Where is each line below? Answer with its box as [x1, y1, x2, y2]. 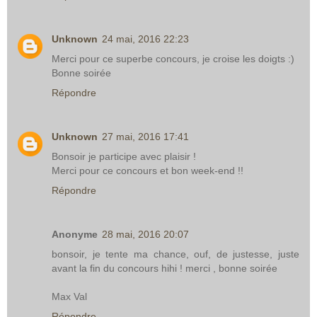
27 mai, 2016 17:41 [102, 131, 189, 143]
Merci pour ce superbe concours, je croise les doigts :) [52, 53, 294, 65]
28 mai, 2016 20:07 [102, 229, 189, 240]
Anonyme [52, 229, 98, 240]
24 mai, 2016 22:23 [102, 33, 189, 45]
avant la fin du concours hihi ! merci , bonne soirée [52, 263, 277, 274]
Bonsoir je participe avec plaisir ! [52, 151, 196, 163]
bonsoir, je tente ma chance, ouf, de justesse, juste [52, 248, 299, 260]
